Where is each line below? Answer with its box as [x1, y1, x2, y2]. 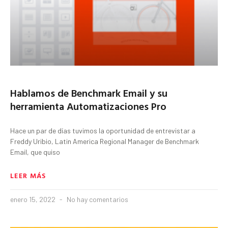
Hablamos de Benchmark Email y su [10, 84, 167, 100]
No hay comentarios [65, 194, 128, 204]
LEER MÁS [10, 169, 46, 181]
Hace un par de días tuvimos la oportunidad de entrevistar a [10, 126, 195, 135]
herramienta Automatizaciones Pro [10, 98, 166, 113]
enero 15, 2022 [10, 194, 57, 204]
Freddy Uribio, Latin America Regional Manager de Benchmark [10, 136, 199, 146]
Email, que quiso [10, 147, 60, 156]
